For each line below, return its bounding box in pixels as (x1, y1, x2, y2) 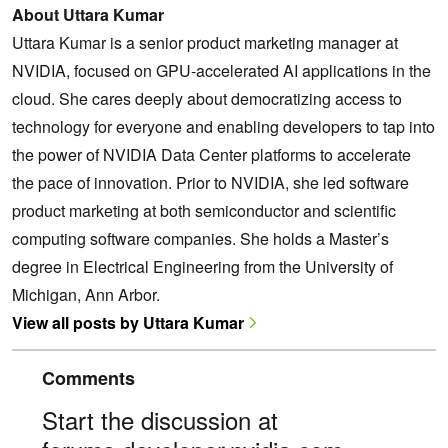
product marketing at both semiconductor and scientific (12, 199, 396, 223)
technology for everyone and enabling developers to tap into (12, 115, 435, 139)
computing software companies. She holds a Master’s (12, 227, 389, 251)
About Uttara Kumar (12, 3, 164, 27)
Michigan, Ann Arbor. (12, 283, 160, 307)
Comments (42, 365, 135, 392)
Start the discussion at (42, 402, 278, 438)
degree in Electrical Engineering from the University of (12, 255, 393, 279)
